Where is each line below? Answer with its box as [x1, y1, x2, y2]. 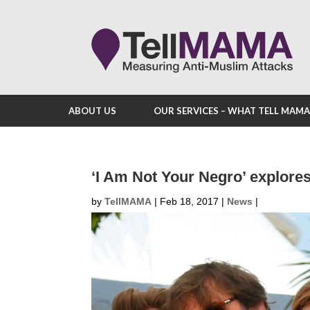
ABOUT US [69, 105, 116, 116]
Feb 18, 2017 [160, 196, 219, 207]
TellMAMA [104, 196, 152, 207]
